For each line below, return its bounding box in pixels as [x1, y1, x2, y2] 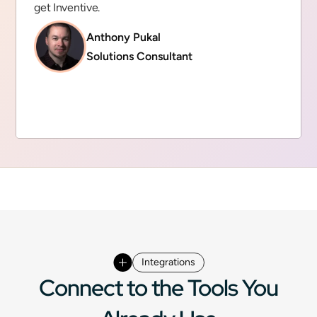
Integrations [141, 256, 195, 268]
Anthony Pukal [86, 30, 161, 44]
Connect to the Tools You [38, 272, 279, 303]
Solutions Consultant [86, 50, 193, 63]
